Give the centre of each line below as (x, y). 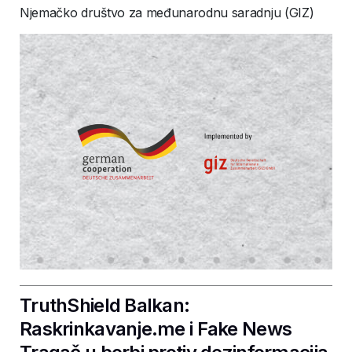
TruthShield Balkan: (105, 305)
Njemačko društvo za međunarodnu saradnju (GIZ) (167, 13)
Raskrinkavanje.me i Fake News (156, 329)
